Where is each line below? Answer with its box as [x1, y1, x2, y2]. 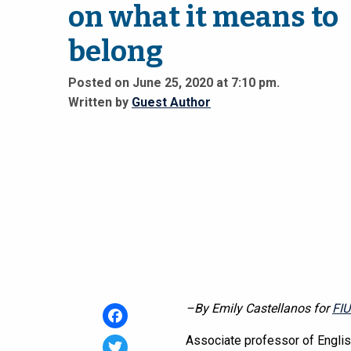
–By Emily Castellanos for [186, 301, 332, 317]
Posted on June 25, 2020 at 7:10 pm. [68, 75, 280, 91]
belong [68, 34, 163, 69]
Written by [68, 95, 132, 110]
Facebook [103, 333, 157, 349]
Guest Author [132, 95, 211, 110]
